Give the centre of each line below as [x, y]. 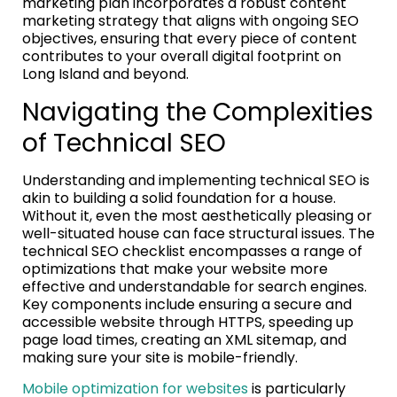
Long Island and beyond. [105, 74]
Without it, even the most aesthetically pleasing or [197, 215]
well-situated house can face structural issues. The [198, 233]
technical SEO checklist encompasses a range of [192, 251]
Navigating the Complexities [198, 112]
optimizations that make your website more [175, 269]
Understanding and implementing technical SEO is [196, 180]
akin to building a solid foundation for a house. [179, 198]
